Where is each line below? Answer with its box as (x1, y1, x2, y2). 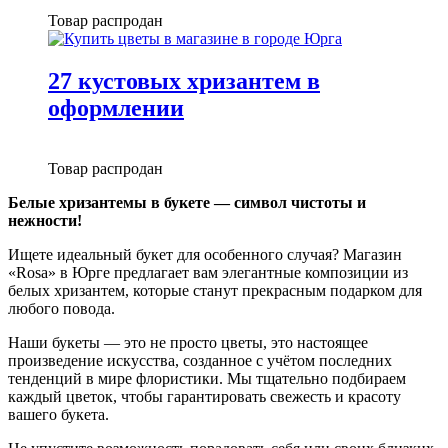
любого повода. (8, 299, 115, 317)
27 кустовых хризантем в (48, 67, 320, 94)
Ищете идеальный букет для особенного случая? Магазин (8, 245, 402, 263)
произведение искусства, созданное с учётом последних (8, 351, 392, 369)
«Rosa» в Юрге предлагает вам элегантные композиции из (8, 263, 408, 281)
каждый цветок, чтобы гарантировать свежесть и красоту (8, 387, 401, 405)
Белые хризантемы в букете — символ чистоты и (8, 193, 366, 211)
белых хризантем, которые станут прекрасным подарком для (8, 281, 422, 299)
